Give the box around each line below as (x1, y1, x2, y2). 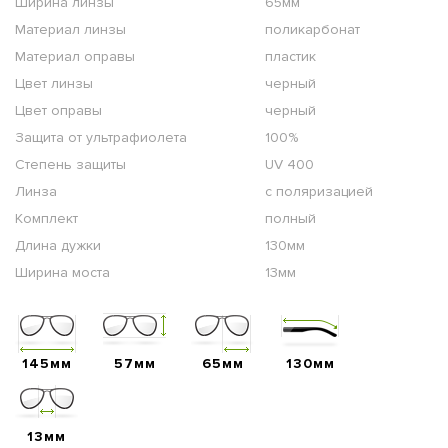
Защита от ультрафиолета (15, 128, 187, 146)
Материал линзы (15, 20, 126, 38)
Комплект (15, 209, 78, 227)
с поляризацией (265, 182, 373, 200)
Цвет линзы (15, 74, 93, 92)
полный (265, 209, 316, 227)
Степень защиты (15, 155, 126, 173)
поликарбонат (265, 20, 360, 38)
